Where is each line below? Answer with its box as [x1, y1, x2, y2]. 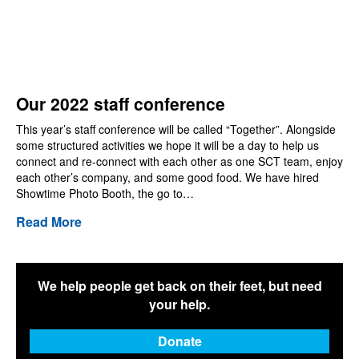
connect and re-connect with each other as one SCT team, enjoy [16, 152, 343, 169]
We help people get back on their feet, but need [37, 276, 322, 295]
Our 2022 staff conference [16, 91, 225, 115]
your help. [149, 294, 210, 313]
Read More [16, 212, 82, 231]
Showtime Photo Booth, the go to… [16, 184, 194, 201]
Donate [157, 331, 202, 350]
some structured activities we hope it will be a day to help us [16, 136, 319, 153]
